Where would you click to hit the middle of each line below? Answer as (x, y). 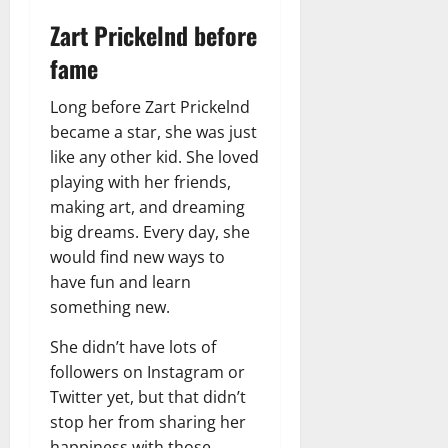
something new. (110, 306)
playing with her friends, (140, 181)
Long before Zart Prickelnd (150, 106)
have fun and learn (120, 281)
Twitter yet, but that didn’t (148, 396)
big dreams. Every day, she (150, 231)
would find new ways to (137, 256)
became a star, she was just (153, 131)
